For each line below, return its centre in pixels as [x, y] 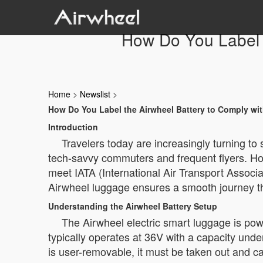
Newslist [95, 94]
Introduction [73, 127]
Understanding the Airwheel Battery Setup [133, 206]
